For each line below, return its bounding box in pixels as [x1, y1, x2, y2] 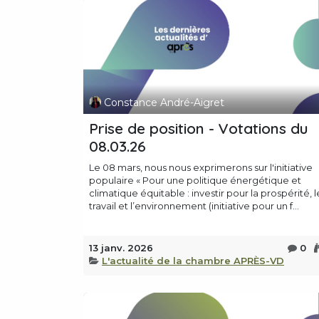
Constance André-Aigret [103, 95, 224, 109]
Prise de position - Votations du [89, 119, 308, 138]
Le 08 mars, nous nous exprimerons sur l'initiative [89, 162, 313, 174]
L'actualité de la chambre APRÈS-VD [102, 255, 284, 267]
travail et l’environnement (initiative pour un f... [89, 200, 299, 212]
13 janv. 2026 [89, 242, 153, 254]
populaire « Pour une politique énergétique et [89, 174, 301, 187]
